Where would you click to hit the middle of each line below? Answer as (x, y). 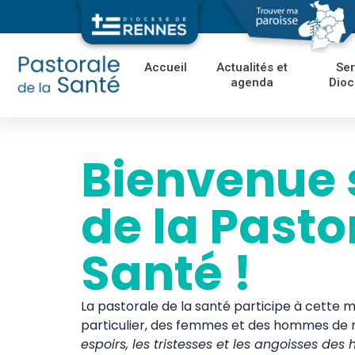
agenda (252, 83)
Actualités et (252, 68)
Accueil (165, 68)
